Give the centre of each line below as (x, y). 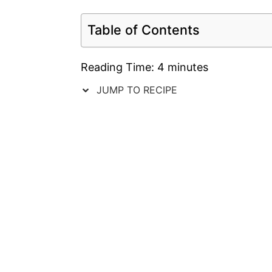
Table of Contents (144, 29)
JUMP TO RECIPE (135, 90)
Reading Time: (119, 67)
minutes (188, 67)
